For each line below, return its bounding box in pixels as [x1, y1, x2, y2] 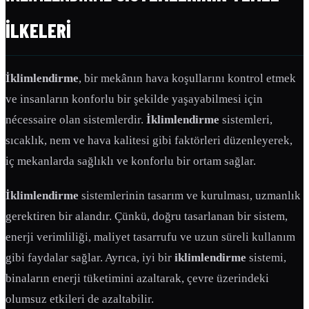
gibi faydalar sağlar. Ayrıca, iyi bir [6, 251, 175, 265]
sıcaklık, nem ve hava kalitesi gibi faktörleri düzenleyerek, [6, 134, 292, 148]
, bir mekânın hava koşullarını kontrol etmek [79, 72, 296, 86]
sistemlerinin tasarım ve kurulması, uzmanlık [79, 189, 301, 203]
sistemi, [246, 251, 286, 265]
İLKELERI [6, 18, 71, 43]
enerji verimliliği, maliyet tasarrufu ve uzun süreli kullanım [6, 230, 295, 244]
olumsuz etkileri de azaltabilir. [6, 292, 154, 306]
